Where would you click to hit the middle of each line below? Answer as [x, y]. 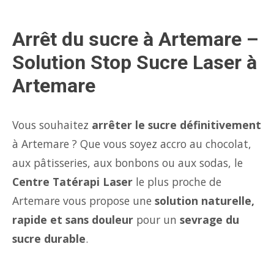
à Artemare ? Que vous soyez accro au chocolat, [132, 144]
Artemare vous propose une [83, 201]
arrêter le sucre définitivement [176, 125]
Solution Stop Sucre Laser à [135, 62]
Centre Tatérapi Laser [72, 182]
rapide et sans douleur [73, 220]
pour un [157, 220]
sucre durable [49, 239]
